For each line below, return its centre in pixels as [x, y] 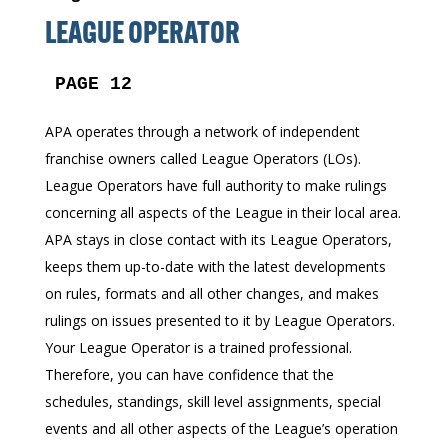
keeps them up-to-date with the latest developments [215, 266]
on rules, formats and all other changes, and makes [211, 293]
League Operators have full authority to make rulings [215, 185]
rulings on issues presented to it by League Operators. [219, 320]
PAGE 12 [93, 84]
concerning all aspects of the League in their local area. [222, 212]
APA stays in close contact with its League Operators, [218, 239]
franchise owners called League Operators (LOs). [202, 158]
